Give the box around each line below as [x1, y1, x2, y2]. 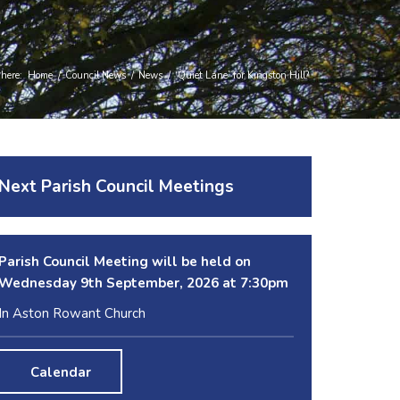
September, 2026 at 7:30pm [103, 273, 289, 292]
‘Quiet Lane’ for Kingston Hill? [175, 69, 309, 83]
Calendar [29, 362, 91, 381]
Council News [65, 69, 126, 83]
